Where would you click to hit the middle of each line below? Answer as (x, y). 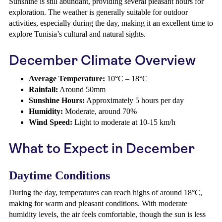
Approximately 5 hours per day (134, 100)
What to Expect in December (102, 148)
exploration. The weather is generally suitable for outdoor (98, 12)
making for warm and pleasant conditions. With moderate (98, 203)
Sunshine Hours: (57, 100)
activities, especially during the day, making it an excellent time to (111, 23)
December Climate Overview (102, 60)
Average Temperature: (67, 79)
